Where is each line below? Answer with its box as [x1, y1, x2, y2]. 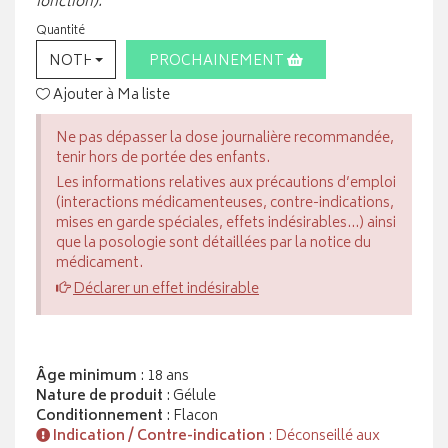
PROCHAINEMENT [149, 49, 287, 75]
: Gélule [163, 384, 216, 410]
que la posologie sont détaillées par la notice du [56, 231, 371, 257]
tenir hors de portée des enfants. [56, 146, 270, 172]
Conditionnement [36, 404, 163, 430]
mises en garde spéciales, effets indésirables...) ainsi [56, 211, 396, 237]
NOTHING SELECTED [49, 49, 202, 75]
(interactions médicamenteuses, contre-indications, [56, 191, 394, 217]
